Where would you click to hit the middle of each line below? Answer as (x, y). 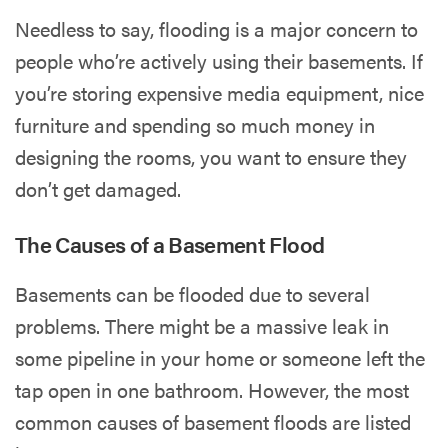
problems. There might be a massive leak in (202, 325)
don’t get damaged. (98, 188)
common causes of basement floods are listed (213, 421)
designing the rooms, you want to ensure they (211, 156)
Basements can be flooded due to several (193, 293)
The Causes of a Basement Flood (170, 243)
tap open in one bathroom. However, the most (212, 389)
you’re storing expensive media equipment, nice (220, 92)
